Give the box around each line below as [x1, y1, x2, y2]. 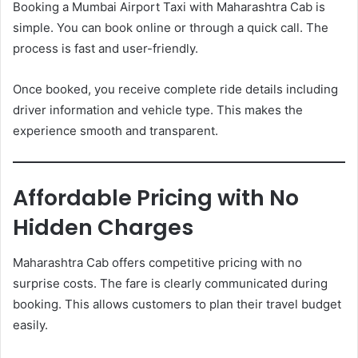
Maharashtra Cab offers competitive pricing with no [13, 255, 302, 271]
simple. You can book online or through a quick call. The [13, 20, 328, 36]
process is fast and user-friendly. [13, 41, 198, 57]
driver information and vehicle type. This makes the [13, 102, 303, 118]
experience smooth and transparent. [13, 123, 218, 139]
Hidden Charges [13, 212, 193, 242]
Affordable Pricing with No [13, 182, 299, 213]
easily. [13, 317, 48, 333]
